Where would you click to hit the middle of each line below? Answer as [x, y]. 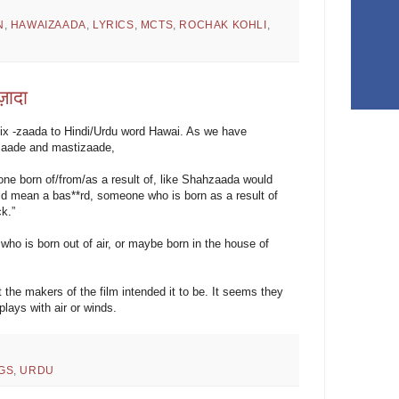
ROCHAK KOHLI [223, 25]
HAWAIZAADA [48, 25]
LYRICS [114, 25]
